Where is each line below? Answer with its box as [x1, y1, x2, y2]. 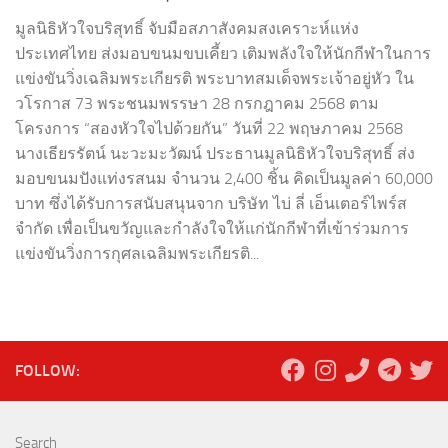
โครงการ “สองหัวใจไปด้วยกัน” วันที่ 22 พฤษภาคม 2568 [15, 119, 403, 139]
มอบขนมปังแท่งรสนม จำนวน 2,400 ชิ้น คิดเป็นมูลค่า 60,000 [15, 169, 433, 189]
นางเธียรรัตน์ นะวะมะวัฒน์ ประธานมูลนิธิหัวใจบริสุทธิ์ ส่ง [15, 144, 415, 164]
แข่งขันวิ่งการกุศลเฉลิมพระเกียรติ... [15, 244, 259, 264]
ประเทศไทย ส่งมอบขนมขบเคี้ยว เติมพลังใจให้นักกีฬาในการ [15, 44, 431, 64]
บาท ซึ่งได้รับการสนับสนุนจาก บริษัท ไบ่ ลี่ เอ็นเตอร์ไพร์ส [15, 194, 407, 214]
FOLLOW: [15, 361, 80, 381]
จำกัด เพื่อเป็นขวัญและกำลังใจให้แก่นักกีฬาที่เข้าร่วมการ [15, 219, 409, 239]
